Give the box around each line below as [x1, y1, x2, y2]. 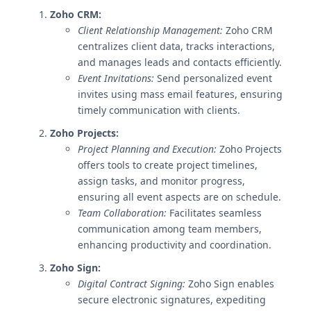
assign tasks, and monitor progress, [78, 174, 245, 187]
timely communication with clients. [78, 103, 240, 117]
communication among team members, [78, 222, 262, 235]
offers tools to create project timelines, [78, 158, 258, 171]
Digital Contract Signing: [78, 277, 185, 290]
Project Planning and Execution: [78, 142, 217, 155]
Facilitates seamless [167, 206, 262, 219]
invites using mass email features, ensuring [78, 87, 283, 101]
